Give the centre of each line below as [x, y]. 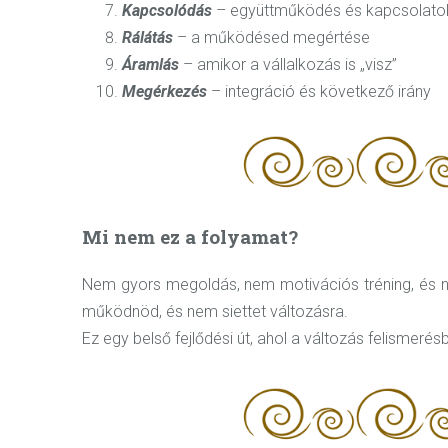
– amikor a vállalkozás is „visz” [290, 64]
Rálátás [149, 37]
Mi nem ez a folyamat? [190, 236]
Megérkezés [166, 91]
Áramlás [152, 64]
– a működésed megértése [273, 37]
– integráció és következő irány [321, 91]
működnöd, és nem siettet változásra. [215, 311]
